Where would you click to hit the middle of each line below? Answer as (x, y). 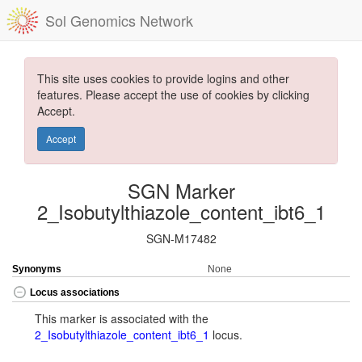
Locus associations (75, 293)
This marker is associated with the (122, 318)
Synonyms (37, 269)
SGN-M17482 (181, 238)
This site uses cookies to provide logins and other (163, 78)
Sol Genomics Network (119, 20)
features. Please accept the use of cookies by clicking (173, 95)
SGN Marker (181, 190)
